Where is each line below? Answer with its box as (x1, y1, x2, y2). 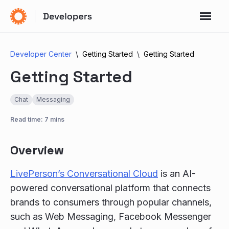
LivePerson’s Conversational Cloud (10, 168, 158, 179)
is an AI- (158, 168, 196, 179)
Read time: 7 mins (10, 116, 64, 123)
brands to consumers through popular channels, (10, 197, 212, 208)
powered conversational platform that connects (10, 182, 211, 193)
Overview (10, 142, 64, 158)
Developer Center (10, 50, 72, 58)
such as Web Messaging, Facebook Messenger (10, 211, 211, 222)
